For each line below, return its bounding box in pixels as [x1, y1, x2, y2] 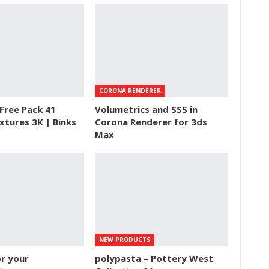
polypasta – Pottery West [95, 252, 214, 264]
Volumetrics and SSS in [95, 103, 198, 115]
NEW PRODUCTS [99, 235, 151, 244]
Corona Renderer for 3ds [95, 115, 208, 128]
